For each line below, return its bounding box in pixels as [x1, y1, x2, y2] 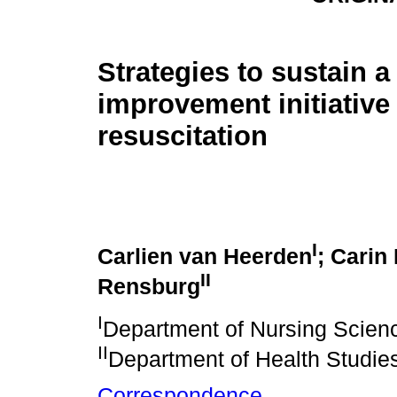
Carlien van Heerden [97, 245, 312, 269]
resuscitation [97, 121, 268, 152]
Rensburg [97, 275, 200, 300]
